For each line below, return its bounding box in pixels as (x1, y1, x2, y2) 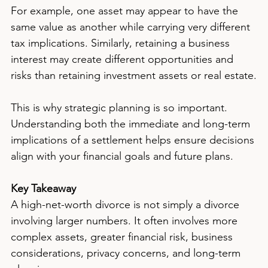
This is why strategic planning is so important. (11, 101, 230, 114)
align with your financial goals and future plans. (11, 150, 233, 163)
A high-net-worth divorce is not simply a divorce (11, 198, 242, 211)
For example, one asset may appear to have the (11, 4, 241, 17)
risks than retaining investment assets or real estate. (11, 69, 257, 82)
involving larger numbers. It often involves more (11, 214, 240, 227)
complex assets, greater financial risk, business (11, 230, 236, 243)
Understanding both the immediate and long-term (11, 117, 253, 130)
